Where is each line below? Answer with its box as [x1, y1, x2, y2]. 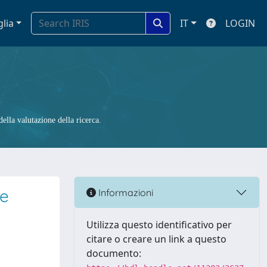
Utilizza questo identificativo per [86, 218, 232, 231]
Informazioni [96, 186, 153, 198]
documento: [86, 247, 141, 260]
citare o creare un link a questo [86, 232, 226, 246]
